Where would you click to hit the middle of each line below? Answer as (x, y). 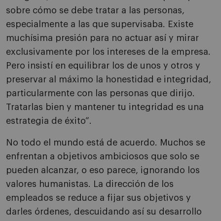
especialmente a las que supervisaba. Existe (100, 24)
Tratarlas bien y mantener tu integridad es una (105, 107)
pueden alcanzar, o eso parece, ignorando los (103, 170)
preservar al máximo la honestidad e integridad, (109, 80)
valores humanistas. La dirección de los (90, 184)
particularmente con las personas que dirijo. (100, 93)
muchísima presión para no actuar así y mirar (102, 38)
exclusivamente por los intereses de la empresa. (108, 52)
